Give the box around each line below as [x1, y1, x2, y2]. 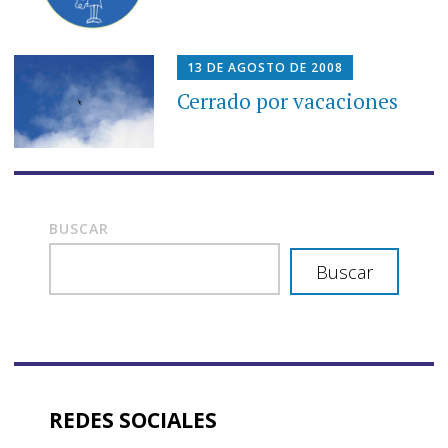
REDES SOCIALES [48, 406, 217, 435]
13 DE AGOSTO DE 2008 [187, 58, 344, 76]
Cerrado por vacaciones [177, 86, 399, 115]
